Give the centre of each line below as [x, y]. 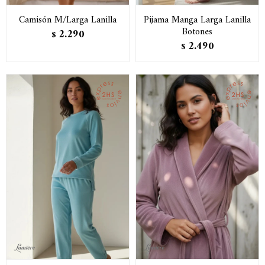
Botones [197, 32]
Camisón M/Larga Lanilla [68, 20]
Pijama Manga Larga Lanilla [197, 20]
